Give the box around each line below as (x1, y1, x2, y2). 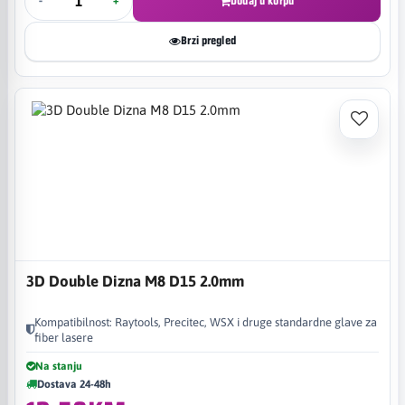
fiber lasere (34, 330, 93, 344)
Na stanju (35, 359, 82, 372)
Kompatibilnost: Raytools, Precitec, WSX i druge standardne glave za (34, 315, 377, 329)
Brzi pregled (181, 34, 236, 47)
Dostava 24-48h (37, 377, 111, 391)
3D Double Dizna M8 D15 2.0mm (26, 271, 244, 290)
